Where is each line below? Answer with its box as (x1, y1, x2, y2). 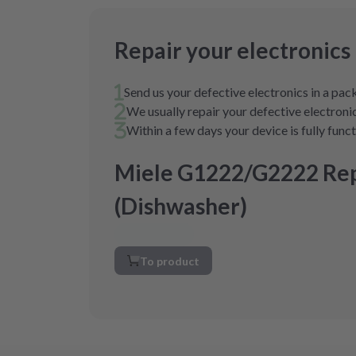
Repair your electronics (114, 37, 350, 64)
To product (139, 253, 199, 268)
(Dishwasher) (114, 192, 247, 219)
